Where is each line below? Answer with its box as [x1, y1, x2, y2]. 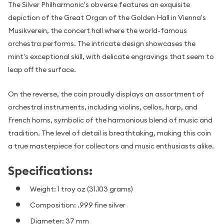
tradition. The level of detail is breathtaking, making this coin [8, 128, 211, 137]
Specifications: [8, 162, 92, 178]
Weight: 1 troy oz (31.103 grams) [30, 184, 133, 193]
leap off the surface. [8, 65, 76, 74]
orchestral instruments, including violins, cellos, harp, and [8, 102, 197, 111]
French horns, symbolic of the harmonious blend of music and [8, 115, 212, 124]
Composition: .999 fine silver [30, 200, 125, 209]
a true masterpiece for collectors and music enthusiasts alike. [8, 141, 214, 150]
